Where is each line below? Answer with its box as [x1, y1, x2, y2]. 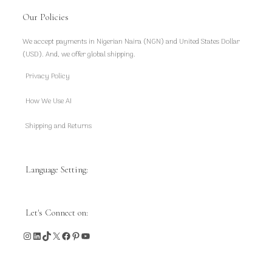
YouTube [80, 228, 111, 242]
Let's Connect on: [25, 206, 89, 218]
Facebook [61, 228, 99, 242]
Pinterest [70, 228, 107, 242]
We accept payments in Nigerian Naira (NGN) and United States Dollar [22, 35, 240, 48]
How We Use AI [25, 95, 72, 107]
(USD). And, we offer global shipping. [22, 48, 136, 61]
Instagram [22, 228, 63, 242]
